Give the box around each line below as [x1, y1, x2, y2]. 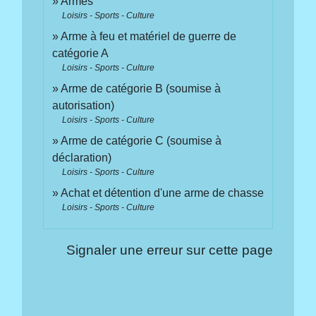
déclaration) [52, 151, 112, 164]
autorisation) [52, 99, 115, 111]
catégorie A [52, 47, 109, 59]
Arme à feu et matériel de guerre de [61, 30, 237, 42]
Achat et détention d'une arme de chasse [61, 186, 265, 199]
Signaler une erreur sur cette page [66, 242, 273, 258]
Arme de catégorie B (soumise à [61, 82, 221, 95]
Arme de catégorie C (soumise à [61, 134, 222, 147]
